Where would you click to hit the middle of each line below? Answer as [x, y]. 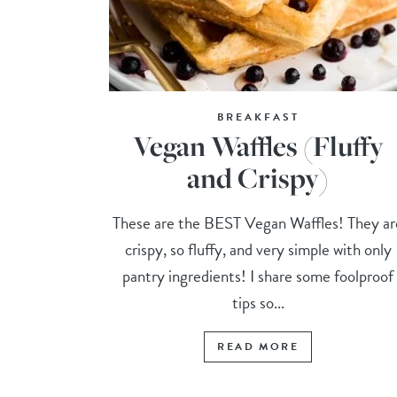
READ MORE [258, 347]
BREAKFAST [258, 117]
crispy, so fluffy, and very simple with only [258, 250]
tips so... [258, 303]
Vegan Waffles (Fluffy [258, 146]
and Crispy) [258, 178]
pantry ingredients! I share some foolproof [258, 276]
